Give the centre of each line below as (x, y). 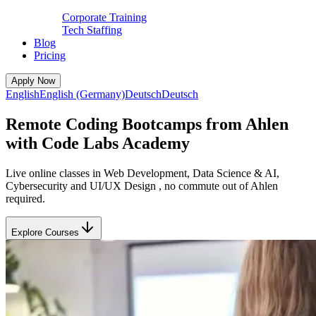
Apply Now (33, 81)
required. (25, 199)
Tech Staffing (92, 30)
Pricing (50, 56)
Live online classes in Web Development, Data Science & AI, (142, 173)
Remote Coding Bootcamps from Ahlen (147, 124)
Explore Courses (45, 232)
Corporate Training (104, 18)
